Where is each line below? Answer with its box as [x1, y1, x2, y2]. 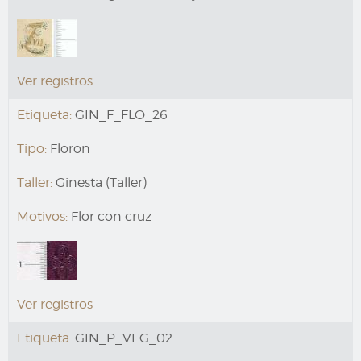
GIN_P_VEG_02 [72, 330, 172, 346]
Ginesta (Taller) [52, 175, 147, 191]
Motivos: [17, 209, 68, 225]
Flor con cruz [68, 209, 151, 225]
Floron [47, 141, 90, 157]
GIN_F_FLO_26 [72, 107, 168, 123]
